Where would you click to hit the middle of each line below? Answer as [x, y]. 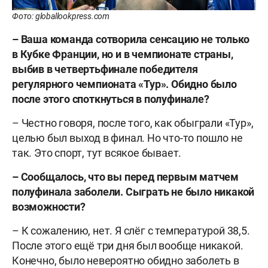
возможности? [49, 206]
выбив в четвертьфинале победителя [105, 69]
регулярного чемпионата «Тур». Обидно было [124, 84]
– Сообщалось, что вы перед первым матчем [125, 176]
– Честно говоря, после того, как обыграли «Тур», [133, 123]
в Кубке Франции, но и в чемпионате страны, [123, 54]
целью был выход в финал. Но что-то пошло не [127, 138]
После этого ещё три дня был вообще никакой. [128, 245]
